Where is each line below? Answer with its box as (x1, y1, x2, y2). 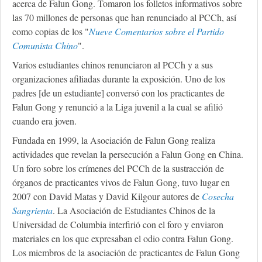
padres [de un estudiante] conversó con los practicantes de (12, 87, 225, 99)
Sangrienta (12, 204, 53, 217)
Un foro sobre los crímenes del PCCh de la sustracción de (12, 162, 224, 175)
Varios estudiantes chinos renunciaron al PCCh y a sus (12, 58, 213, 71)
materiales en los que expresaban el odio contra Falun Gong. (12, 232, 233, 245)
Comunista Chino (12, 39, 78, 52)
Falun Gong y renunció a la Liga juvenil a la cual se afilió (12, 101, 223, 113)
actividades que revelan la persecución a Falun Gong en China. (12, 148, 243, 161)
